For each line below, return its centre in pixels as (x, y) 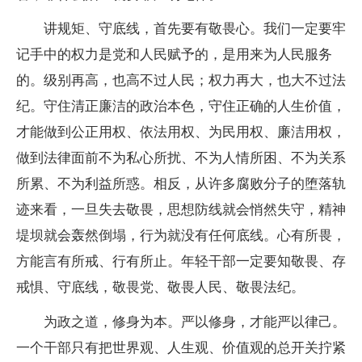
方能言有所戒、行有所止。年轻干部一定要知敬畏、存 (181, 262)
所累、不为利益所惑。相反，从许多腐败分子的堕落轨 (181, 184)
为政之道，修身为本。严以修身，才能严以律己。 (181, 322)
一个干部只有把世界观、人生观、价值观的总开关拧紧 (181, 347)
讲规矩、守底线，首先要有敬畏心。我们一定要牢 (181, 29)
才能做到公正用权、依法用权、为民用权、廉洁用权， (181, 133)
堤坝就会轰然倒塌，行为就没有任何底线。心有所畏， (181, 236)
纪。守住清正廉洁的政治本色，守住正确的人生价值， (181, 107)
